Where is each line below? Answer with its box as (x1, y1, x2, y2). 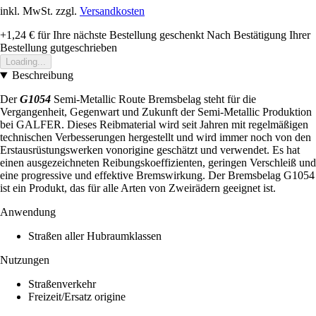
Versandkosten (80, 5, 145, 18)
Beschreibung (11, 69, 73, 82)
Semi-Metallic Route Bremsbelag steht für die (54, 93, 256, 106)
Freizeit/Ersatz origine (28, 291, 126, 303)
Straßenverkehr (28, 278, 96, 291)
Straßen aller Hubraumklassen (28, 230, 162, 243)
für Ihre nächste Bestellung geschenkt (35, 29, 204, 42)
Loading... (6, 56, 46, 68)
